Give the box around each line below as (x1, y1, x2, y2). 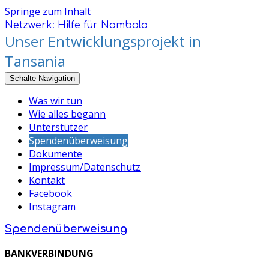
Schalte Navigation (10, 74, 75, 83)
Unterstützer (29, 121, 88, 134)
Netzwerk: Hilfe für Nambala (5, 20, 148, 31)
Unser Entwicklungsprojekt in (5, 31, 201, 51)
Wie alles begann (29, 107, 106, 121)
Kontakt (29, 174, 65, 187)
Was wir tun (29, 94, 82, 107)
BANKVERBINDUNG (5, 247, 94, 260)
